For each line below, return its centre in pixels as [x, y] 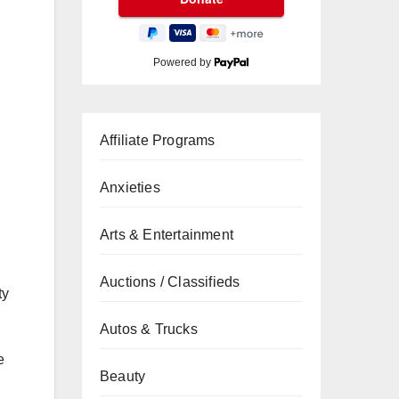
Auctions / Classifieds [170, 282]
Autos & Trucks [149, 329]
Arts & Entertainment [167, 235]
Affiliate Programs [158, 140]
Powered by [184, 62]
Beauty [123, 376]
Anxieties [130, 187]
